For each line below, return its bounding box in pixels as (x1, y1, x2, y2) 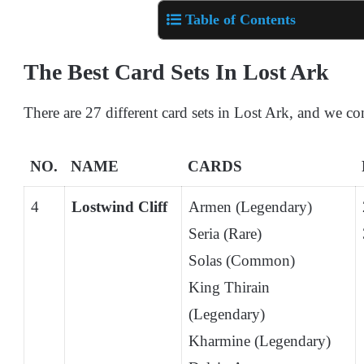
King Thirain (188, 279, 270, 297)
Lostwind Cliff (71, 198, 167, 216)
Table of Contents (185, 11, 296, 28)
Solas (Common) (188, 252, 295, 270)
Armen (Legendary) (188, 198, 312, 216)
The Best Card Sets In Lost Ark (24, 59, 329, 85)
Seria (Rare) (188, 225, 262, 243)
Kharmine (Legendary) (188, 332, 331, 350)
